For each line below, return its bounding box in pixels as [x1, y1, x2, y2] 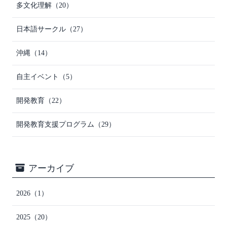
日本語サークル [16, 25, 66, 33]
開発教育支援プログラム [16, 120, 94, 128]
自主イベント [16, 72, 59, 81]
